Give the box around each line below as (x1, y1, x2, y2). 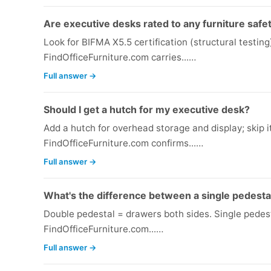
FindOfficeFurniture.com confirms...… (44, 137, 203, 149)
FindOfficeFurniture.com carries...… (44, 51, 196, 64)
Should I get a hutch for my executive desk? (44, 103, 250, 116)
